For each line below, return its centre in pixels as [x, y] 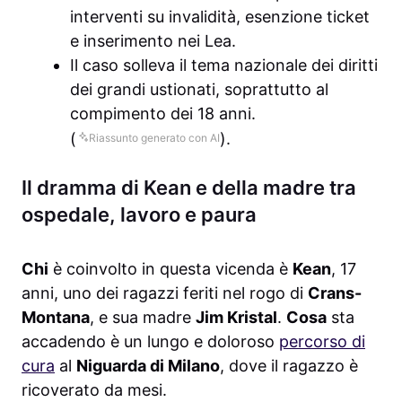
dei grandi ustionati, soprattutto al [199, 89]
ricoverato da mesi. [94, 390]
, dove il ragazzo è [289, 366]
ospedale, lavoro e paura [139, 215]
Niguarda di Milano [148, 366]
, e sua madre [143, 318]
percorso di [322, 342]
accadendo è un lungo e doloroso [150, 342]
